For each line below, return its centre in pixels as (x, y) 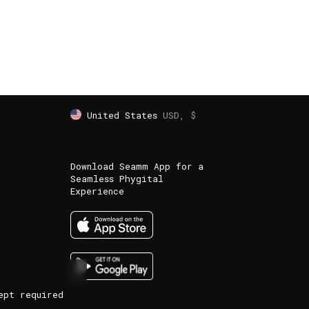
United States (122, 115)
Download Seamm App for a (137, 166)
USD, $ (179, 115)
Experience (97, 191)
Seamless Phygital (117, 179)
